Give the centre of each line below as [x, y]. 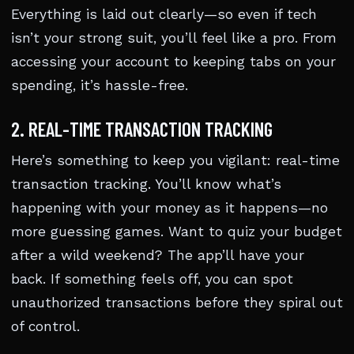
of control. [45, 326]
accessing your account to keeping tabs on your [173, 62]
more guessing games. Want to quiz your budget [177, 232]
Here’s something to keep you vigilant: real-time [175, 160]
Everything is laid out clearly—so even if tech [164, 14]
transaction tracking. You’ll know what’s [146, 184]
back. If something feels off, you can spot [152, 279]
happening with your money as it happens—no [169, 208]
